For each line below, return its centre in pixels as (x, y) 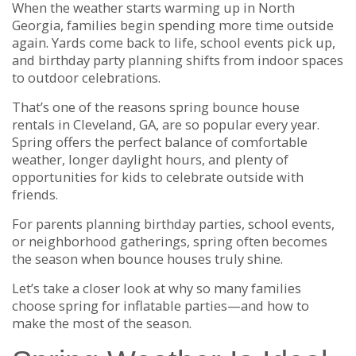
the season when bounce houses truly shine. (147, 258)
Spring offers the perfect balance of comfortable (160, 141)
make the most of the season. (102, 323)
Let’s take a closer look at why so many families (157, 288)
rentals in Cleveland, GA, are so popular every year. (166, 124)
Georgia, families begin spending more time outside (173, 25)
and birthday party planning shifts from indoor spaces (178, 60)
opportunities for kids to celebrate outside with (158, 176)
